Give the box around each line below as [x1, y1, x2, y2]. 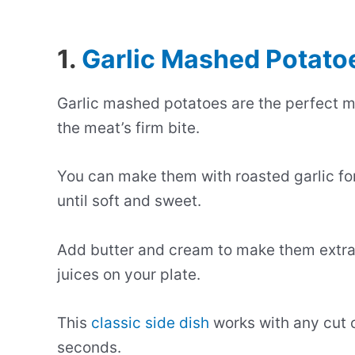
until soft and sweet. [57, 192, 201, 211]
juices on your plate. [57, 265, 200, 284]
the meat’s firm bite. [57, 118, 200, 137]
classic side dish [91, 313, 209, 332]
